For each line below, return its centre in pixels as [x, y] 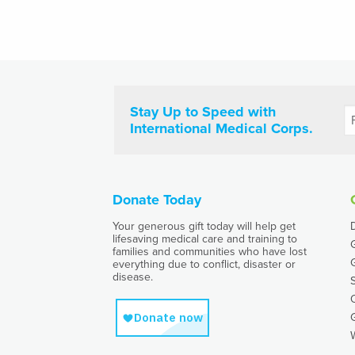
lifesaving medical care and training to [205, 239]
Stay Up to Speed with [203, 111]
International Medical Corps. [221, 128]
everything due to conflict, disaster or [204, 264]
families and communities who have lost [210, 252]
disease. [133, 277]
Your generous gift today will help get [204, 226]
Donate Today [157, 200]
